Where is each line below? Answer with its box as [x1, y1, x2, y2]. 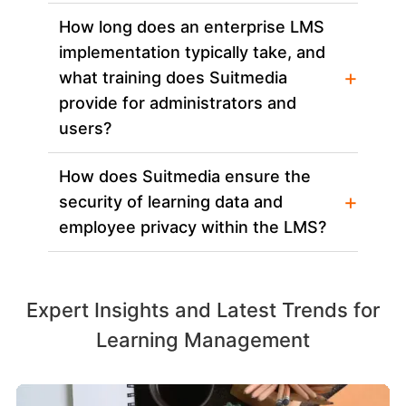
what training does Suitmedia [59, 68, 288, 88]
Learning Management [96, 328, 310, 353]
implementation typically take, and [59, 43, 326, 63]
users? [59, 119, 112, 139]
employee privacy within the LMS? [59, 217, 327, 237]
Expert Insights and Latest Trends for [26, 298, 380, 323]
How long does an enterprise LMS [59, 17, 325, 37]
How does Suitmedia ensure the [59, 167, 312, 187]
